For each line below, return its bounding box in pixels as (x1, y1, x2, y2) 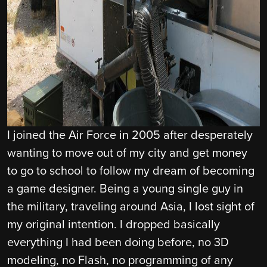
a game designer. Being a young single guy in (7, 182, 243, 197)
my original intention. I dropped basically (7, 218, 220, 232)
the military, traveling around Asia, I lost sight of (7, 200, 254, 215)
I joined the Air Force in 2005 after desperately (7, 128, 253, 143)
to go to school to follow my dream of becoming (7, 164, 254, 179)
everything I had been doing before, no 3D (7, 235, 229, 250)
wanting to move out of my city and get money (7, 146, 247, 161)
